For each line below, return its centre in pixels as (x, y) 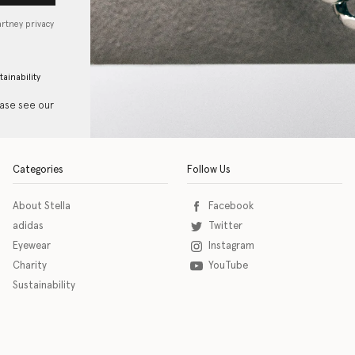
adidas (28, 227)
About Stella (42, 207)
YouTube (228, 266)
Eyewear (32, 246)
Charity (30, 266)
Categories (38, 170)
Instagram (231, 246)
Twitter (225, 227)
